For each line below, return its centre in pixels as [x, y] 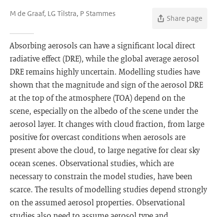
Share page [185, 18]
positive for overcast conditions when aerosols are [98, 137]
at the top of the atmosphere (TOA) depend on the [97, 98]
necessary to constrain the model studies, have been [101, 176]
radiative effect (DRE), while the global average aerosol [104, 58]
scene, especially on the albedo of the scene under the [104, 111]
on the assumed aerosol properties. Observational [97, 202]
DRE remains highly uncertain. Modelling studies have [105, 71]
